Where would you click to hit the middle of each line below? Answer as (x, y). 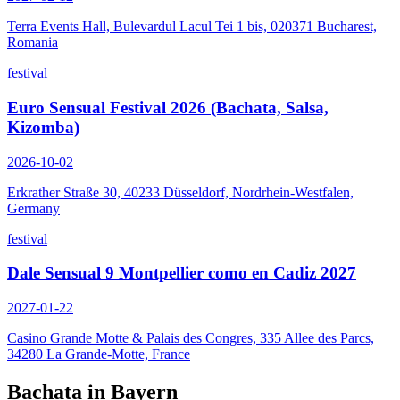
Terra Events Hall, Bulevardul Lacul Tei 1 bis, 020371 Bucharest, (192, 27)
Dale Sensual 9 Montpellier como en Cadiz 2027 (182, 273)
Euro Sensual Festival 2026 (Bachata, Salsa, (168, 107)
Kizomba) (43, 127)
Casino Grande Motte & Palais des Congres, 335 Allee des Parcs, (191, 338)
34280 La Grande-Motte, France (99, 354)
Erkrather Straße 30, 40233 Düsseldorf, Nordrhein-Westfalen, (180, 192)
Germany (33, 208)
